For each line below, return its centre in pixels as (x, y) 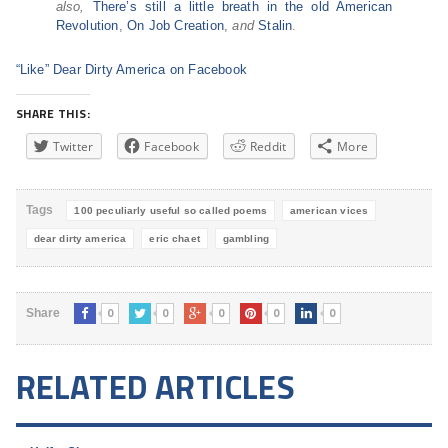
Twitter (73, 146)
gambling (246, 238)
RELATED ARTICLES (155, 387)
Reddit (268, 146)
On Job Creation (175, 25)
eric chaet (174, 238)
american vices (329, 210)
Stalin (275, 25)
